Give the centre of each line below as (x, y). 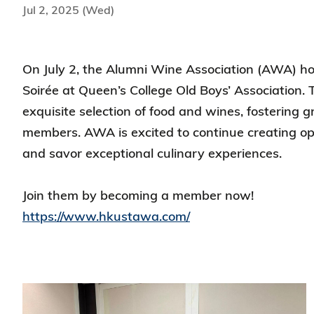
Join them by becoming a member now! (138, 195)
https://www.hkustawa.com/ (106, 216)
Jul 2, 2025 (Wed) (68, 10)
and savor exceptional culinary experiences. (154, 153)
